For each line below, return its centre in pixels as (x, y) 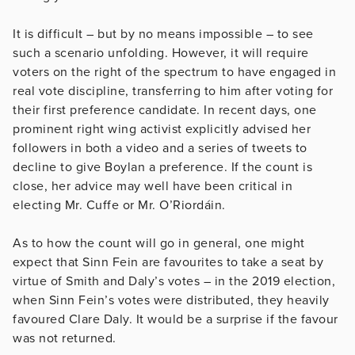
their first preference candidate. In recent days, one (165, 110)
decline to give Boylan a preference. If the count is (162, 167)
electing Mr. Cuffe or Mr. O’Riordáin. (119, 205)
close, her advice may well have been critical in (153, 186)
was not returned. (65, 338)
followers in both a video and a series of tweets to (160, 148)
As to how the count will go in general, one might (159, 243)
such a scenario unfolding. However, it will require (161, 53)
